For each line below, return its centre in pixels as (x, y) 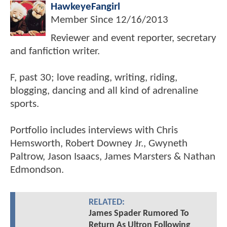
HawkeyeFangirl (85, 7)
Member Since (83, 20)
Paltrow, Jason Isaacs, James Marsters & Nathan (113, 157)
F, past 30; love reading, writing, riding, (94, 78)
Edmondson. (37, 170)
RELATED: (106, 203)
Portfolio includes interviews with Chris (94, 131)
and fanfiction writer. (55, 52)
